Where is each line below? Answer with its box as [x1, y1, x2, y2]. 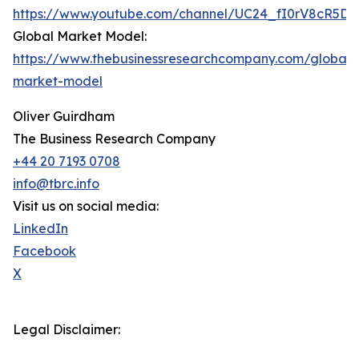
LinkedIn [13, 220, 68, 237]
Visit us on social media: [13, 198, 159, 215]
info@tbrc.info [13, 175, 99, 192]
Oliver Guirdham [13, 108, 115, 125]
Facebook [13, 243, 76, 260]
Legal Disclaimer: [13, 321, 120, 338]
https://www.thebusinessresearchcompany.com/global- [13, 50, 356, 67]
